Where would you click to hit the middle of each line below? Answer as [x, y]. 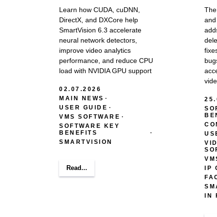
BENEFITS [78, 132]
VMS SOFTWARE [90, 116]
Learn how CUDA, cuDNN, [100, 9]
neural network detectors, [98, 40]
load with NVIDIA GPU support [105, 70]
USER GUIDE [83, 107]
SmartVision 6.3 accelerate [100, 30]
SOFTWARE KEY [89, 126]
